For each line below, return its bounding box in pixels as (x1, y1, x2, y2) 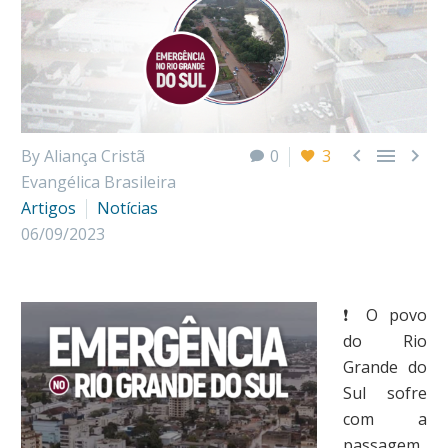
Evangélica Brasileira (21, 170, 176, 193)
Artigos (21, 196, 76, 219)
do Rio (342, 329, 427, 352)
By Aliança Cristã (21, 144, 145, 167)
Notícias (97, 196, 158, 219)
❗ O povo (342, 303, 427, 326)
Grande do (342, 355, 427, 378)
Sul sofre (342, 381, 427, 404)
